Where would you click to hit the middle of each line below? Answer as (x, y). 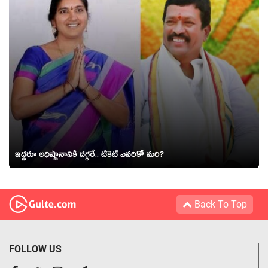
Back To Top (220, 204)
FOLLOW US (35, 249)
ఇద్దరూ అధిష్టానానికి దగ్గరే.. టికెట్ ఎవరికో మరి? (89, 156)
